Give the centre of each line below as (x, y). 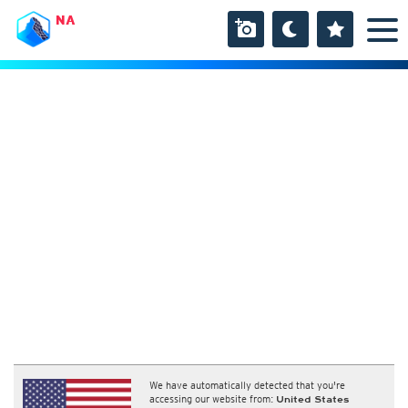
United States (313, 399)
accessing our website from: (213, 399)
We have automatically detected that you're (248, 385)
